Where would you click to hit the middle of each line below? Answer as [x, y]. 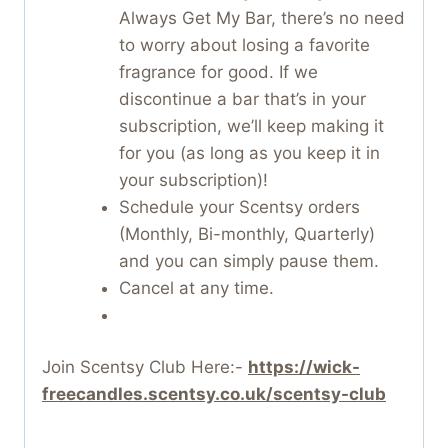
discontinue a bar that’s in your [242, 98]
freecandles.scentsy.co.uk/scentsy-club [214, 394]
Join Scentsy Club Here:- [145, 367]
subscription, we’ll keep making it [251, 125]
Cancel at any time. [196, 287]
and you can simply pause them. [248, 260]
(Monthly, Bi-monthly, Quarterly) [246, 233]
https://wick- [304, 367]
